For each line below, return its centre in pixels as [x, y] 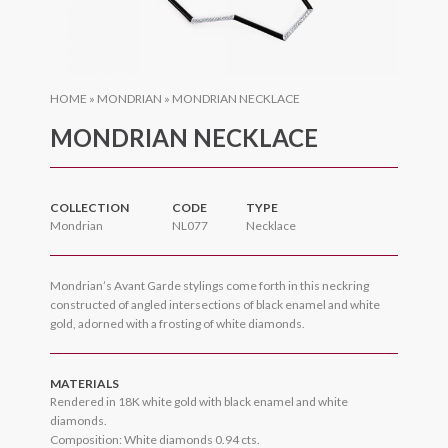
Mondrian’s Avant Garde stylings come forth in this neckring [209, 286]
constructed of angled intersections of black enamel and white [215, 305]
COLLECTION [89, 208]
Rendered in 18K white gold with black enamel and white [199, 402]
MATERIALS [84, 384]
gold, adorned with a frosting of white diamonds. [177, 324]
